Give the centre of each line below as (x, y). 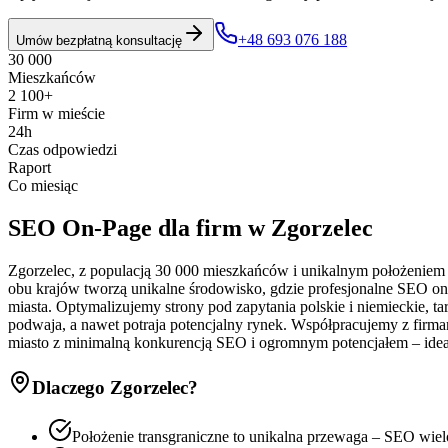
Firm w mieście (56, 113)
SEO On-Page (80, 227)
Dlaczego (71, 388)
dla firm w (211, 227)
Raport (29, 167)
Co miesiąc (43, 185)
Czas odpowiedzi (62, 149)
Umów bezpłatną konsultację (99, 40)
